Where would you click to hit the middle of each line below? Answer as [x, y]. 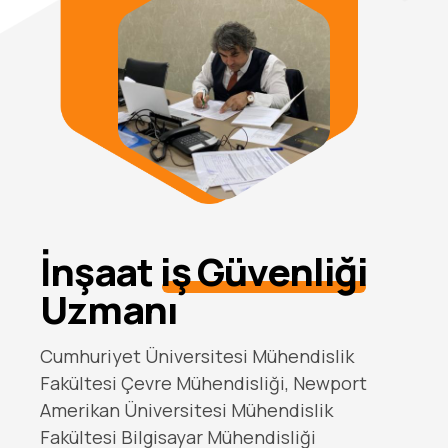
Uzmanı [109, 360]
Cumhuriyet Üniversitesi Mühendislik [197, 405]
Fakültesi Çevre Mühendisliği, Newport [203, 432]
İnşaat [100, 322]
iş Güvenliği [264, 322]
